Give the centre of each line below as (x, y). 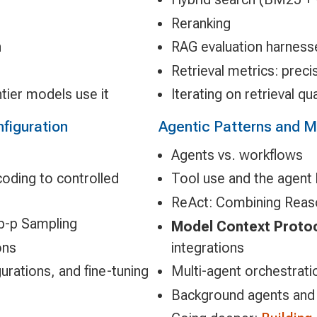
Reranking (201, 23)
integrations (207, 247)
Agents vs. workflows (237, 155)
